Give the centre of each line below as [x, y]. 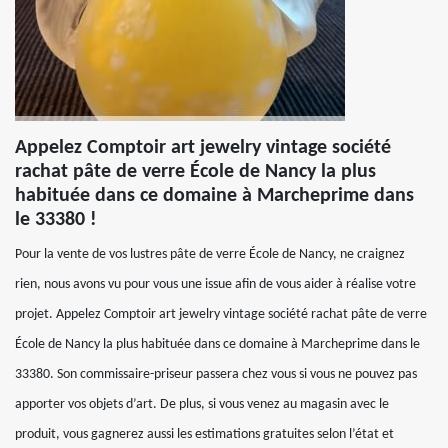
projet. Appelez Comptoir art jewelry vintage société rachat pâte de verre [221, 314]
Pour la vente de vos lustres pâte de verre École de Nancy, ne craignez [210, 254]
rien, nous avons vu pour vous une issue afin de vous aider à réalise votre [215, 284]
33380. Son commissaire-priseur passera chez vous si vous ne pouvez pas [216, 374]
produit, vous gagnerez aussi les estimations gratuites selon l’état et [204, 434]
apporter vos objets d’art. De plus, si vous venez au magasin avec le [202, 404]
